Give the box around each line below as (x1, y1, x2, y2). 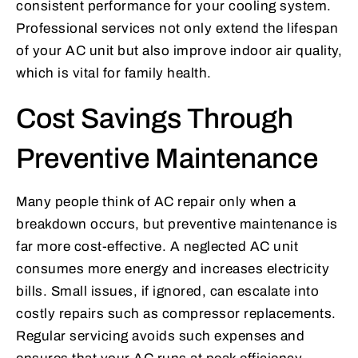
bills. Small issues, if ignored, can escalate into (16, 284, 319, 300)
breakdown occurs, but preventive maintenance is (16, 217, 338, 233)
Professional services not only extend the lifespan (16, 21, 338, 37)
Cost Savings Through (16, 103, 293, 134)
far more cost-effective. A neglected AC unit (16, 239, 298, 255)
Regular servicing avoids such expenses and (16, 328, 304, 344)
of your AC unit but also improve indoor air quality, (16, 43, 342, 59)
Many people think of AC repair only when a (16, 194, 296, 210)
